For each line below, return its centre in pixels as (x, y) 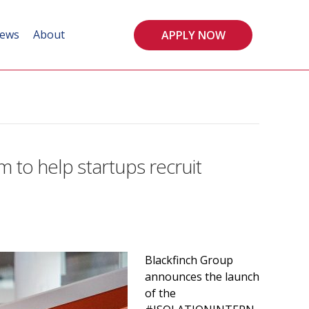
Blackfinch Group (189, 260)
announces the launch (202, 277)
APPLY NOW (193, 35)
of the (160, 293)
